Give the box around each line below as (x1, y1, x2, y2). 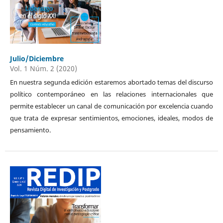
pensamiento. (9, 125, 51, 134)
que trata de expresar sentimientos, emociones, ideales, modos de (9, 113, 214, 122)
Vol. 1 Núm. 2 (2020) (9, 63, 77, 73)
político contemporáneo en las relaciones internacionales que (9, 89, 214, 99)
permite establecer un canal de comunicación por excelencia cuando (9, 101, 214, 111)
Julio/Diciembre (9, 53, 64, 63)
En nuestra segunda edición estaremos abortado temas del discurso (9, 77, 214, 87)
